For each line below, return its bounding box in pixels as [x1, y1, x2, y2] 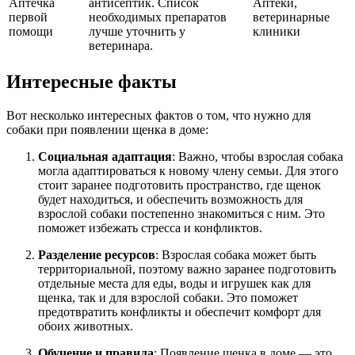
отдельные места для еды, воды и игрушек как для [38, 276, 311, 290]
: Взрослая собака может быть [155, 247, 316, 261]
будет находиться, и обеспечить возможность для [38, 192, 303, 206]
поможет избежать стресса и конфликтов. [38, 220, 262, 235]
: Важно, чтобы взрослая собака [172, 149, 343, 163]
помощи [9, 25, 53, 39]
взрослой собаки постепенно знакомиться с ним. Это [38, 206, 325, 220]
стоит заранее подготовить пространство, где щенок [38, 177, 321, 192]
